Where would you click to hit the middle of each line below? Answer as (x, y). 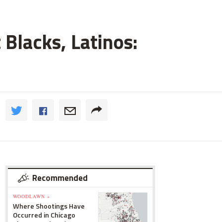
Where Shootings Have (49, 206)
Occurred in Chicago (44, 215)
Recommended (60, 178)
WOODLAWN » (31, 196)
